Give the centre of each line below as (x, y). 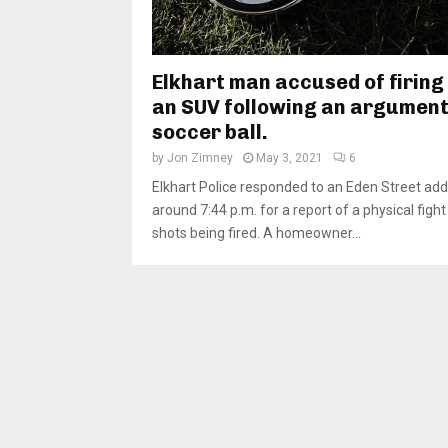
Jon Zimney (200, 158)
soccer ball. (210, 132)
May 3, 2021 (289, 158)
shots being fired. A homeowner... (256, 233)
